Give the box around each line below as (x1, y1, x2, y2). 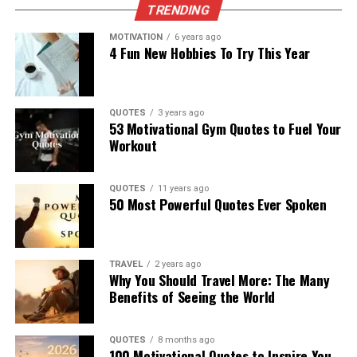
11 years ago (157, 183, 209, 194)
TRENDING (145, 2, 212, 18)
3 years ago (157, 108, 204, 119)
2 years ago (154, 259, 201, 270)
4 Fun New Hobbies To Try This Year (108, 42, 310, 64)
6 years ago (174, 32, 221, 43)
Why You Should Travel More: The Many (108, 269, 330, 291)
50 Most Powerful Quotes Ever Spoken (108, 194, 327, 215)
